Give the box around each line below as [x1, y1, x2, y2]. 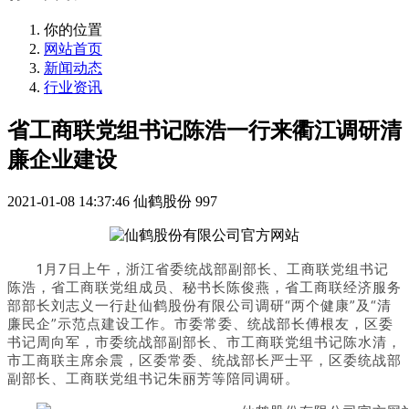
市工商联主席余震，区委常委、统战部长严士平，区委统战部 [7, 351, 402, 370]
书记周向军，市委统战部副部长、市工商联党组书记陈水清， [7, 333, 402, 351]
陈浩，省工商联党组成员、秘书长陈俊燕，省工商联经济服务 [7, 278, 402, 297]
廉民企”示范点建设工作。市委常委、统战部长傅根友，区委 [7, 315, 393, 333]
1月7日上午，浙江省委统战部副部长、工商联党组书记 [37, 260, 389, 278]
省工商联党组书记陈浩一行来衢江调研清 [7, 119, 402, 143]
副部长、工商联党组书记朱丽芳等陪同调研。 [7, 370, 299, 388]
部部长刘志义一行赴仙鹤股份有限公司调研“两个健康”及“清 [7, 297, 392, 315]
